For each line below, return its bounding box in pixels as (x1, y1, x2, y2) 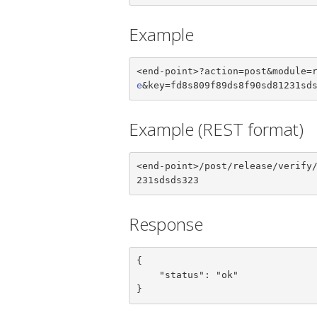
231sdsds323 (136, 175, 199, 186)
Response (129, 212, 203, 236)
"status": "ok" (136, 270, 159, 281)
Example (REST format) (129, 117, 304, 141)
